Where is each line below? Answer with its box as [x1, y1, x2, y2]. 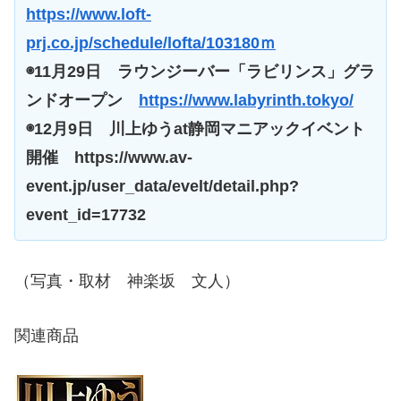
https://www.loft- [26, 4, 151, 23]
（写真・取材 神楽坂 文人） [14, 271, 240, 290]
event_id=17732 [26, 205, 146, 224]
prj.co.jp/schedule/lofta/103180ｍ [26, 33, 276, 52]
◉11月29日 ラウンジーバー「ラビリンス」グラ [26, 62, 375, 81]
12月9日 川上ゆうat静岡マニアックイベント [34, 119, 365, 138]
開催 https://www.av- [26, 148, 192, 166]
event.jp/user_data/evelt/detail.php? [26, 176, 299, 195]
